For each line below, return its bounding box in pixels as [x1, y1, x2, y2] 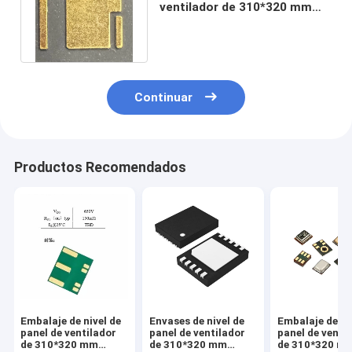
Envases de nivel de [148, 315, 244, 328]
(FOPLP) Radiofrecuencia [159, 14, 307, 29]
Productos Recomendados [13, 159, 186, 176]
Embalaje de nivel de [20, 315, 122, 328]
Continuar [134, 90, 193, 105]
